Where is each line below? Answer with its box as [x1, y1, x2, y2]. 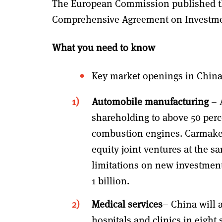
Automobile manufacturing [92, 94, 211, 108]
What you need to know [52, 40, 155, 54]
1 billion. [92, 173, 129, 187]
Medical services [92, 197, 163, 211]
